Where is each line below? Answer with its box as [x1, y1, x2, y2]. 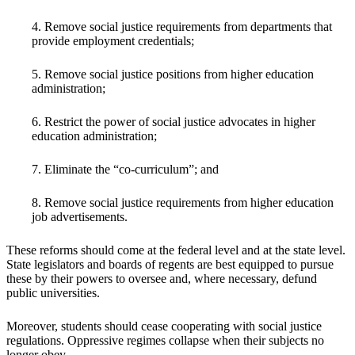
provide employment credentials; [32, 34, 194, 48]
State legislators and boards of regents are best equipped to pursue [6, 258, 334, 272]
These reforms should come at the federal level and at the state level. [6, 243, 345, 258]
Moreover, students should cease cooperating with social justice [6, 319, 322, 334]
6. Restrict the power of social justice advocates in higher [32, 115, 315, 129]
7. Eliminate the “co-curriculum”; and [32, 162, 219, 177]
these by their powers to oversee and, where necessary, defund [6, 272, 317, 286]
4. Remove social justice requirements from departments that [32, 20, 332, 34]
